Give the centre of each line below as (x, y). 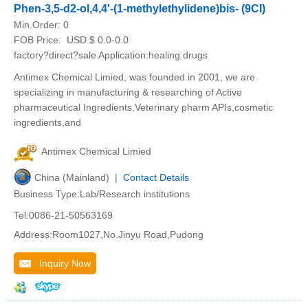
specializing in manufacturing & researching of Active (128, 92)
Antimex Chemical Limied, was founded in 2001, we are (134, 77)
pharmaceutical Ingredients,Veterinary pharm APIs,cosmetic (143, 107)
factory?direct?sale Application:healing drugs (111, 55)
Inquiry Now (61, 263)
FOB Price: (39, 40)
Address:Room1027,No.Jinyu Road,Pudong (109, 234)
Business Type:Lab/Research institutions (102, 194)
